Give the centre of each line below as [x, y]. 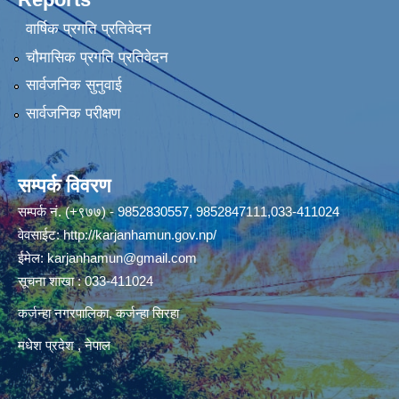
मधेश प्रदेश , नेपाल [64, 345]
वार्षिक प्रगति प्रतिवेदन [88, 29]
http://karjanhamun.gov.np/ [140, 234]
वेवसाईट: [41, 234]
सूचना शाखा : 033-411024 [85, 281]
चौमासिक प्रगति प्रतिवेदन [97, 57]
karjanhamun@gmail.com [122, 257]
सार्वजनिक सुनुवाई [73, 85]
